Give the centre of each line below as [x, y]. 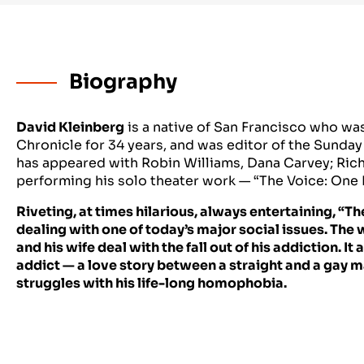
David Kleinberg [70, 127]
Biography [121, 82]
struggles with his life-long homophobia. [152, 283]
